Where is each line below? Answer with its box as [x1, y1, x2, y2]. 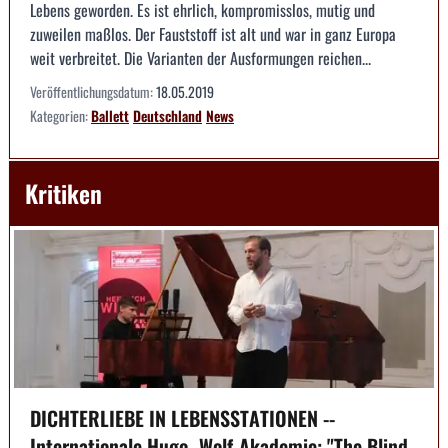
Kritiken [25, 175, 102, 212]
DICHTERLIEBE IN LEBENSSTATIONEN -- [30, 402, 335, 433]
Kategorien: [30, 105, 91, 127]
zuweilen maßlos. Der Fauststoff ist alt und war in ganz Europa [30, 22, 396, 47]
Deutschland [133, 105, 202, 127]
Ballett [91, 105, 129, 127]
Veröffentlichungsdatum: [30, 81, 156, 103]
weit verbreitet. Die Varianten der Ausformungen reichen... [30, 46, 371, 71]
